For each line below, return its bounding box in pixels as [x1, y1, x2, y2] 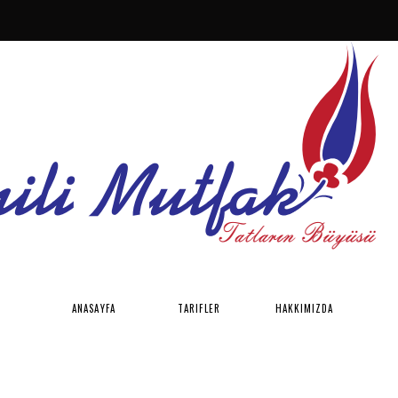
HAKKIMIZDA [275, 300, 334, 315]
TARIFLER [178, 300, 220, 315]
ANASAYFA [72, 300, 115, 315]
